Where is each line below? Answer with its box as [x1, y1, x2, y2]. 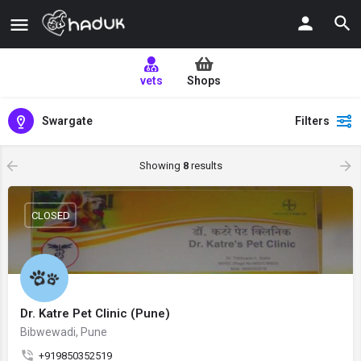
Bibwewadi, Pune [20, 326, 107, 338]
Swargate [42, 114, 93, 127]
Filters [295, 114, 330, 127]
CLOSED [31, 209, 70, 222]
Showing [139, 160, 183, 172]
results [188, 160, 222, 172]
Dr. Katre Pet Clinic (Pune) [20, 306, 170, 321]
